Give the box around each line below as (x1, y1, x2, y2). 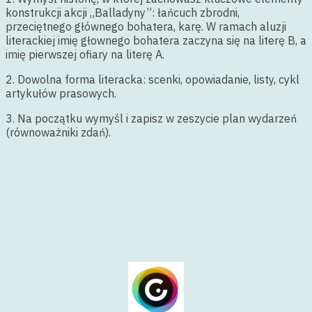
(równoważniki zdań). (6, 125, 111, 140)
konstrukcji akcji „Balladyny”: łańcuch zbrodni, (6, 6, 240, 20)
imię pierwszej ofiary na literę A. (6, 47, 164, 62)
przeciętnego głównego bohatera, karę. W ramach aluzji (6, 19, 286, 34)
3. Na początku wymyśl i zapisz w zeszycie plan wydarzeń (6, 111, 297, 126)
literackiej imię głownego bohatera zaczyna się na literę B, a (6, 33, 306, 48)
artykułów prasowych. (6, 86, 119, 101)
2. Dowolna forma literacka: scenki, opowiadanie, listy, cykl (6, 72, 299, 87)
